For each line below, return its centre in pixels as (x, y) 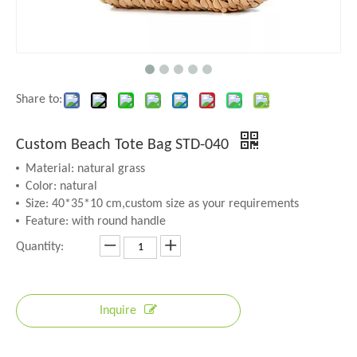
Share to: (39, 100)
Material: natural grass (85, 169)
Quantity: (40, 247)
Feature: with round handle (96, 222)
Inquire (118, 311)
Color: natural (61, 186)
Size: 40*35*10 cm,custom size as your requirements (162, 204)
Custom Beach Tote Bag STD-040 (124, 145)
